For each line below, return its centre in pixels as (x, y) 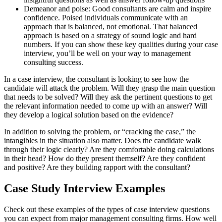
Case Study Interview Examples (84, 189)
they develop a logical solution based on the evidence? (90, 115)
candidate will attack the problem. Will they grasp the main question (110, 88)
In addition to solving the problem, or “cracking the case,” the (100, 132)
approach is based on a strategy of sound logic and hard (110, 36)
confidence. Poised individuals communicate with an (106, 18)
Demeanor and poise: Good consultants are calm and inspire (117, 9)
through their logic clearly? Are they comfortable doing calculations (109, 150)
